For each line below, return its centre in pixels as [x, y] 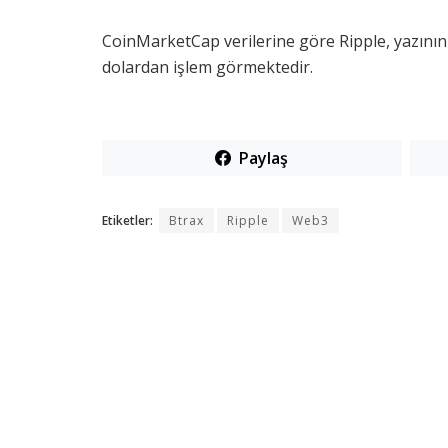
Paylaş [264, 158]
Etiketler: [129, 221]
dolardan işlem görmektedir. [207, 67]
